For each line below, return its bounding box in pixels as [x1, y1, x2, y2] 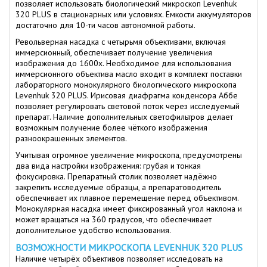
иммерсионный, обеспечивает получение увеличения [15, 47, 212, 58]
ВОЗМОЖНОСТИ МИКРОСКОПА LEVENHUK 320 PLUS [15, 241, 243, 253]
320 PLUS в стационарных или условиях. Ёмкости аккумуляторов [15, 9, 252, 20]
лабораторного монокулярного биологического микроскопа [15, 79, 237, 90]
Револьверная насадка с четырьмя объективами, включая [15, 36, 226, 47]
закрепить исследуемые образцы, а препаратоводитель [15, 182, 221, 193]
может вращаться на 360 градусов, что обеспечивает [15, 214, 212, 225]
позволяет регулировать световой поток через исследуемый [15, 101, 240, 111]
